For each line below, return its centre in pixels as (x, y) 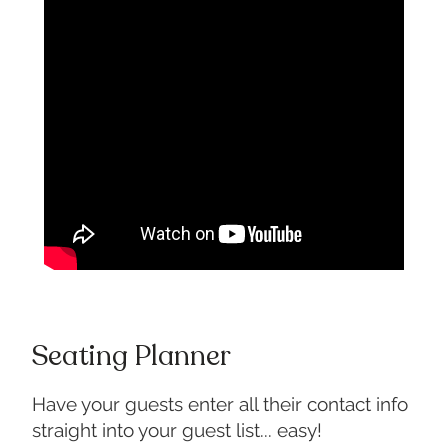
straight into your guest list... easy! (176, 430)
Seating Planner (131, 356)
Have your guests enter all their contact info (219, 404)
